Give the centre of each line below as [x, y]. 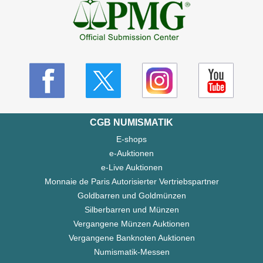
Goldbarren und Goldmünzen [131, 196]
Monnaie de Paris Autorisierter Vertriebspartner [131, 182]
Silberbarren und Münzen [131, 210]
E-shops [131, 139]
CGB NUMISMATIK [131, 123]
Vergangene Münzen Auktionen [131, 224]
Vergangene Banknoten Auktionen [131, 238]
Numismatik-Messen [131, 252]
